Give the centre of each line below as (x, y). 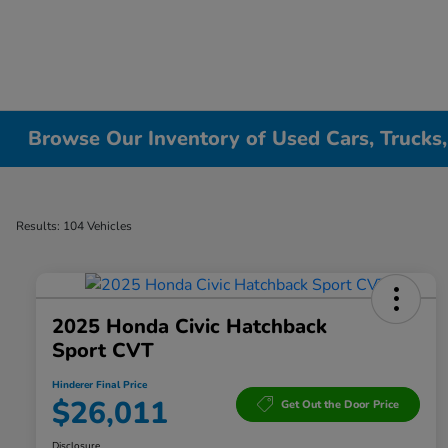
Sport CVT (103, 351)
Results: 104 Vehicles (74, 226)
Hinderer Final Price (99, 385)
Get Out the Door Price (340, 404)
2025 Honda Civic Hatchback (189, 327)
